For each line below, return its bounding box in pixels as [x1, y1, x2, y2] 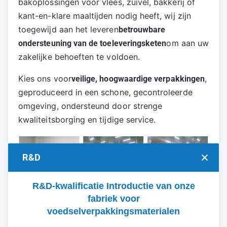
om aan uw [166, 37, 209, 48]
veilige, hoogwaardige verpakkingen [71, 73, 205, 84]
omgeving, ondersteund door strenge [18, 100, 163, 111]
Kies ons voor [18, 73, 71, 84]
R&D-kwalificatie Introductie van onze [32, 180, 195, 191]
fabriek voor [87, 193, 140, 204]
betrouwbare [118, 24, 166, 34]
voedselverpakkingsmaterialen [47, 206, 180, 216]
